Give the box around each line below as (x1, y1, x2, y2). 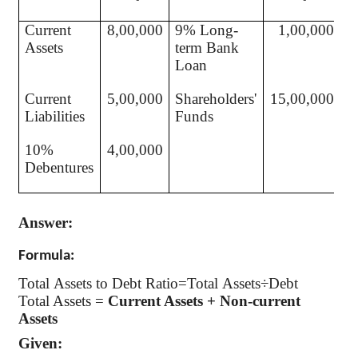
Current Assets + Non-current (108, 292, 300, 309)
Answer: (18, 213, 73, 231)
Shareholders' (175, 90, 257, 107)
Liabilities (25, 108, 86, 125)
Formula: (18, 248, 74, 264)
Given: (18, 335, 62, 352)
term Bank (175, 39, 240, 56)
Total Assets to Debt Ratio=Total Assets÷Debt (18, 274, 298, 292)
